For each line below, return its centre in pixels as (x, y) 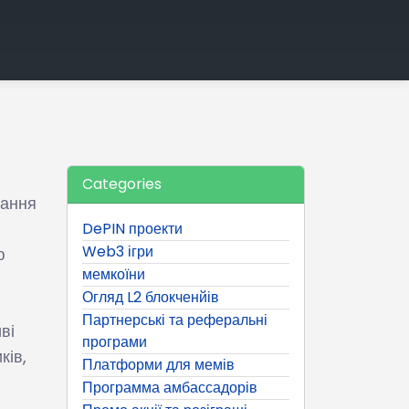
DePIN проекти (132, 228)
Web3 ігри (118, 251)
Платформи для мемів (158, 364)
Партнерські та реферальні (175, 320)
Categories (122, 184)
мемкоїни (114, 274)
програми (115, 341)
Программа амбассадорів (170, 387)
